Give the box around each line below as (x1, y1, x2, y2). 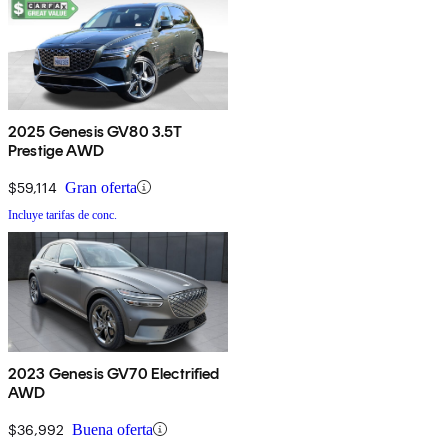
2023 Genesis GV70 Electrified (8, 363, 220, 383)
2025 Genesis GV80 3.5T (8, 121, 183, 141)
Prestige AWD (8, 140, 104, 160)
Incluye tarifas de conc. (8, 207, 117, 222)
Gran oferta (65, 178, 137, 196)
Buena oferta (72, 420, 153, 438)
